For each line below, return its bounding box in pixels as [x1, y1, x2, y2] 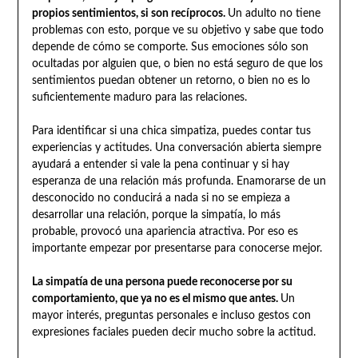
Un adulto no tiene [227, 8, 320, 20]
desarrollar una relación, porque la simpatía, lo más [31, 209, 280, 221]
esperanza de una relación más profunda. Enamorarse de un [31, 176, 326, 188]
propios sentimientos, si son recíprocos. [31, 8, 228, 20]
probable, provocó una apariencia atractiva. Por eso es [31, 226, 298, 238]
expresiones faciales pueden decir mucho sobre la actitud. [31, 327, 316, 339]
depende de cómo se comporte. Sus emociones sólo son [31, 42, 308, 54]
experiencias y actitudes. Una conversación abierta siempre [31, 142, 321, 154]
